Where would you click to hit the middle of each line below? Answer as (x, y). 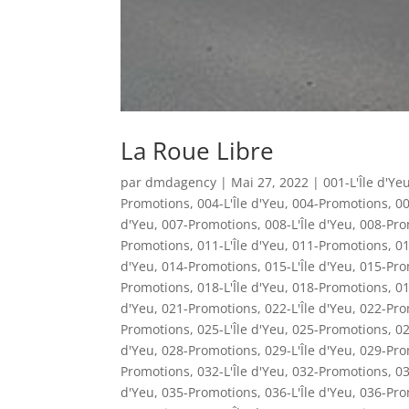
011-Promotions (340, 245)
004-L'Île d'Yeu (241, 203)
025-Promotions (340, 329)
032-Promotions (340, 371)
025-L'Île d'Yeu (241, 329)
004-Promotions (340, 203)
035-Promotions (210, 392)
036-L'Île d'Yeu (309, 392)
